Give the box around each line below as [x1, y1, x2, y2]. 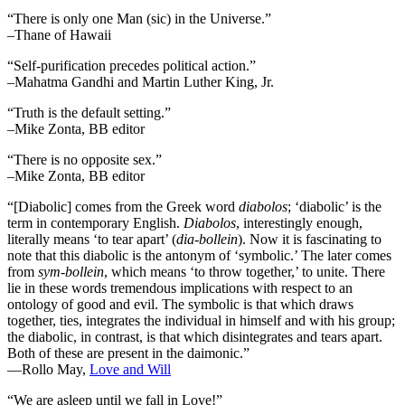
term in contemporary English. [7, 215, 184, 231]
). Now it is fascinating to [238, 231, 381, 248]
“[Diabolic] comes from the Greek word [7, 199, 239, 215]
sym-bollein [38, 264, 104, 280]
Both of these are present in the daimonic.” [7, 345, 250, 362]
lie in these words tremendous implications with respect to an [7, 280, 353, 297]
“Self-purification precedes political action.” [7, 58, 256, 74]
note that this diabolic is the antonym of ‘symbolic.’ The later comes [7, 248, 391, 264]
